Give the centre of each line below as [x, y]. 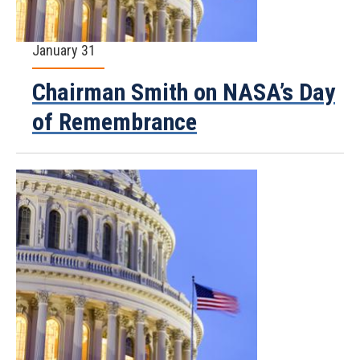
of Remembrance [115, 122]
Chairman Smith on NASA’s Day [184, 92]
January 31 [64, 50]
